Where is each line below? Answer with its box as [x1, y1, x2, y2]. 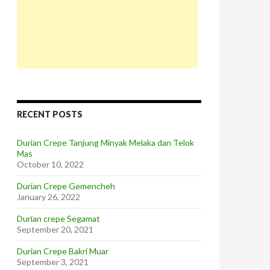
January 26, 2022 [17, 192, 80, 202]
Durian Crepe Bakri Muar [17, 246, 108, 256]
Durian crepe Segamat [17, 213, 100, 224]
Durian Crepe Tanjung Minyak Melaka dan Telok [17, 137, 194, 148]
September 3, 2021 [17, 257, 89, 267]
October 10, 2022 [17, 159, 84, 169]
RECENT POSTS [17, 109, 83, 119]
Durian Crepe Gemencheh [17, 181, 115, 191]
